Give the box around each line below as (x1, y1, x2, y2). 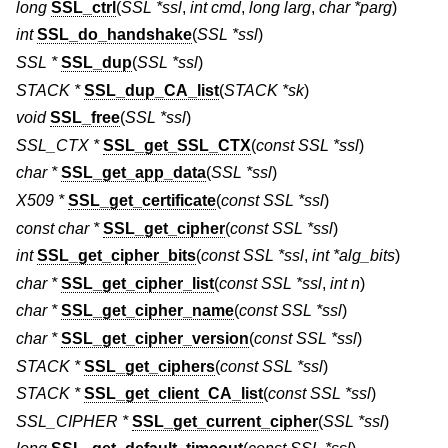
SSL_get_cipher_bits (37, 247, 196, 265)
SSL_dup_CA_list (84, 81, 219, 99)
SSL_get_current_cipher (132, 412, 318, 430)
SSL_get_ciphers (84, 357, 215, 375)
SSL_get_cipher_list (61, 274, 214, 292)
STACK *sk (224, 81, 304, 99)
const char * (16, 219, 99, 237)
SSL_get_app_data (61, 164, 206, 182)
